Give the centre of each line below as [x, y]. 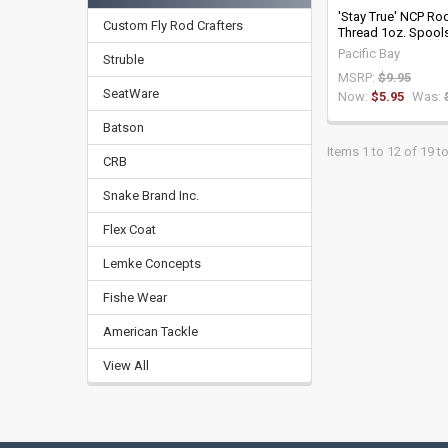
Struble [123, 60]
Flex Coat [129, 230]
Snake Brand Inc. [150, 196]
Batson [123, 128]
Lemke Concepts [151, 264]
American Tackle [150, 332]
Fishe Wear [134, 298]
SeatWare [130, 94]
